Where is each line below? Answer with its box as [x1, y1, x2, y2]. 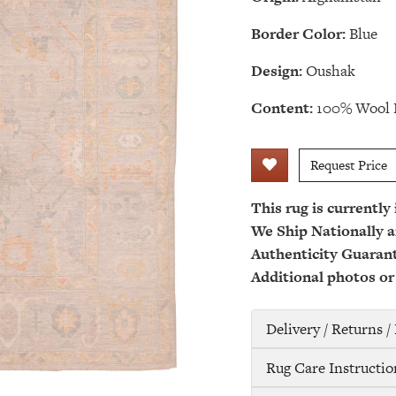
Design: [251, 60, 302, 81]
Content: [251, 97, 313, 118]
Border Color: [251, 23, 346, 44]
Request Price [310, 156, 387, 174]
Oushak [306, 60, 355, 81]
